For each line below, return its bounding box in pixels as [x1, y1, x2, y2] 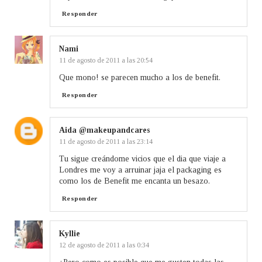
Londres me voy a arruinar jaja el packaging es [59, 165, 222, 174]
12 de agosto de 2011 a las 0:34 [59, 240, 149, 249]
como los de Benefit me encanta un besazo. [59, 176, 210, 185]
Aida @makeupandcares [59, 125, 150, 135]
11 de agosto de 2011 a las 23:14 [59, 137, 153, 146]
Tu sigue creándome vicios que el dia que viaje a [59, 154, 226, 163]
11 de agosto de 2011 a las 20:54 [59, 56, 153, 64]
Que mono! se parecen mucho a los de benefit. [59, 73, 220, 82]
